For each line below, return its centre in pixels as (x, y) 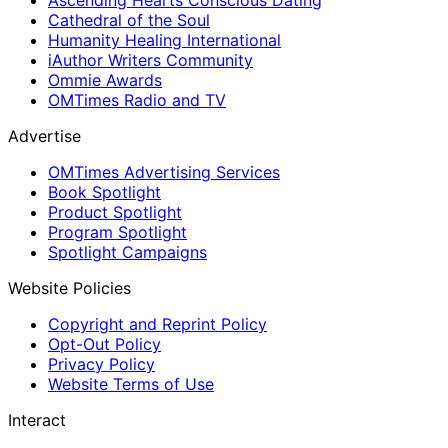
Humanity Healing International (164, 40)
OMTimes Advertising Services (164, 172)
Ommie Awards (105, 80)
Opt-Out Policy (104, 344)
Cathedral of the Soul (129, 20)
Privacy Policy (101, 364)
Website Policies (69, 288)
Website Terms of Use (131, 384)
